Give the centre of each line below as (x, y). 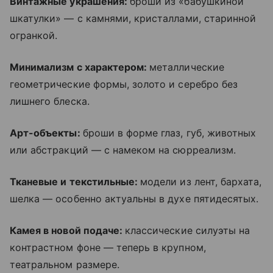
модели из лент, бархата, (201, 181)
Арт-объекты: (46, 133)
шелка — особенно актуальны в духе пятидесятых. (134, 198)
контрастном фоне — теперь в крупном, (108, 247)
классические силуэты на (188, 230)
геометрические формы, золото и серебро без (124, 84)
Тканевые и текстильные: (75, 181)
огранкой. (34, 35)
